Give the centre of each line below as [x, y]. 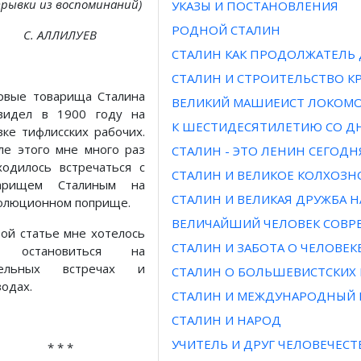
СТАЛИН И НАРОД [226, 320]
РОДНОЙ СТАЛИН [226, 30]
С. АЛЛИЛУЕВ [60, 35]
